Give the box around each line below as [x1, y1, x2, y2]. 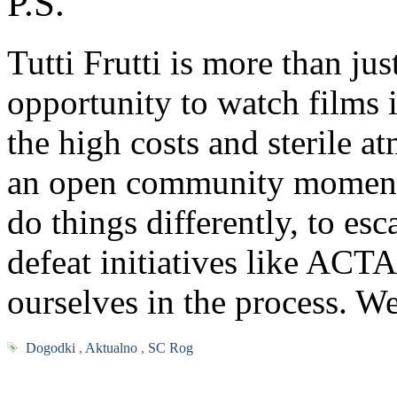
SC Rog [147, 340, 193, 356]
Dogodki [25, 340, 75, 356]
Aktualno [84, 340, 137, 356]
